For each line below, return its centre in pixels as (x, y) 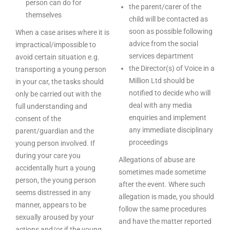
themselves (44, 15)
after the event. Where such (162, 184)
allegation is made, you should (166, 197)
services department (161, 56)
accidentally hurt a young (55, 168)
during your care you (48, 156)
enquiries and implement (168, 118)
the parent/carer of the (165, 7)
